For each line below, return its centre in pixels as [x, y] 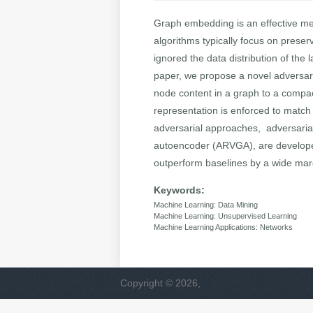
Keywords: [180, 190]
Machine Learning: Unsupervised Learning [226, 216]
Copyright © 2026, [160, 283]
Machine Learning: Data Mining [206, 205]
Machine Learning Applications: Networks [224, 227]
